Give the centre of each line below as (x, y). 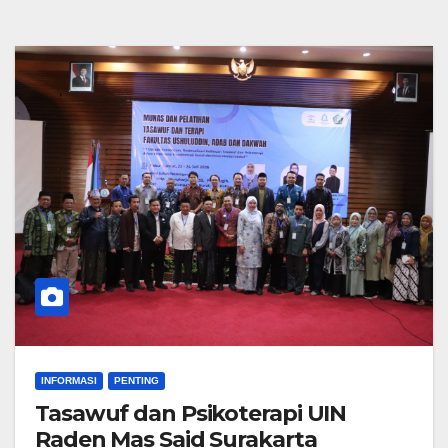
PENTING (136, 380)
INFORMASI (69, 380)
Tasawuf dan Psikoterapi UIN (191, 413)
